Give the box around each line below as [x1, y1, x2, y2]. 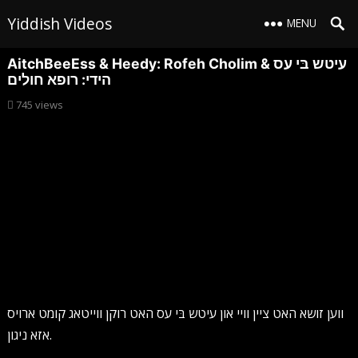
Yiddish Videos [6, 13, 112, 34]
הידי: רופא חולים [6, 71, 111, 88]
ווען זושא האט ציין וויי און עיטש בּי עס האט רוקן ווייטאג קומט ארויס [6, 304, 344, 322]
